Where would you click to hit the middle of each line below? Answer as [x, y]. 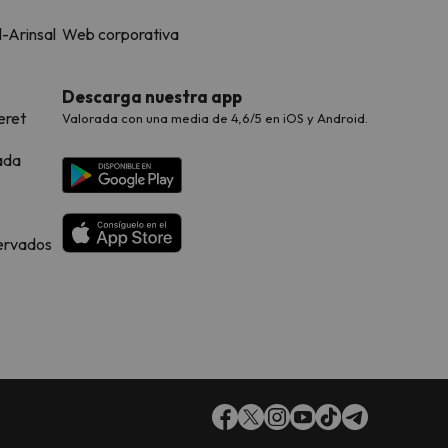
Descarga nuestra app [152, 96]
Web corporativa [120, 34]
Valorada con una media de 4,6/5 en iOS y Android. [215, 118]
